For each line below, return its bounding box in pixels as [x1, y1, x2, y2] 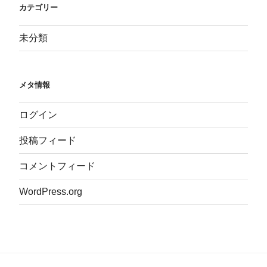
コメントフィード [19, 161, 95, 172]
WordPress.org [19, 187, 82, 197]
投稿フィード [19, 135, 76, 146]
